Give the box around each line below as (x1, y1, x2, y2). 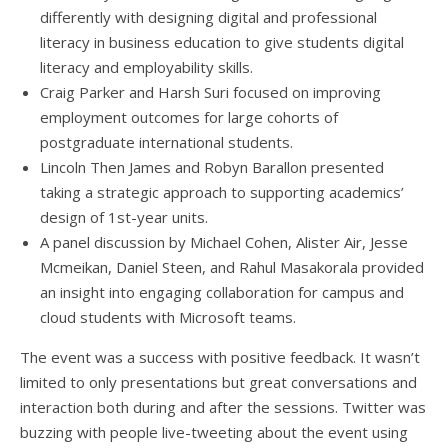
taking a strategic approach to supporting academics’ (40, 181, 404, 202)
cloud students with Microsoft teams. (40, 306, 296, 327)
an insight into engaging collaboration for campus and (40, 281, 404, 302)
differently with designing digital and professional (40, 6, 377, 27)
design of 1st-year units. (40, 206, 208, 227)
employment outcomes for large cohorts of (40, 106, 338, 127)
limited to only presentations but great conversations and (20, 371, 417, 392)
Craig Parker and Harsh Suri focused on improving (40, 81, 381, 102)
